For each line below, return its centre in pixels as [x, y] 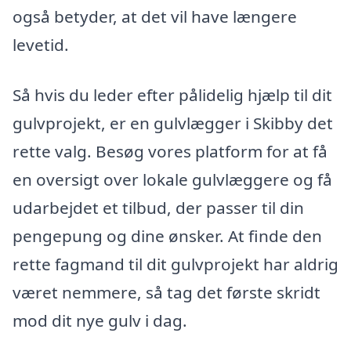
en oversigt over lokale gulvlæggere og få [172, 179]
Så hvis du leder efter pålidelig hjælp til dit [172, 94]
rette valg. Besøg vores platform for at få [170, 151]
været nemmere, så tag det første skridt [166, 292]
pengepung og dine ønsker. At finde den [167, 235]
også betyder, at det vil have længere [155, 17]
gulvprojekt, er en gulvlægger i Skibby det [173, 123]
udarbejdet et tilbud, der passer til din [158, 207]
